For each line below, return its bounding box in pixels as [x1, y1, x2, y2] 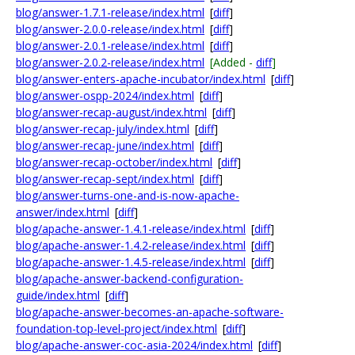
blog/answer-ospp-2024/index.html [16, 88, 194, 103]
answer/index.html [16, 204, 109, 219]
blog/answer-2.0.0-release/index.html [16, 21, 204, 36]
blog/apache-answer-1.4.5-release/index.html [16, 254, 246, 269]
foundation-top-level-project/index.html [16, 321, 217, 336]
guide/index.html [16, 288, 100, 303]
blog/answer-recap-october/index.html [16, 155, 212, 170]
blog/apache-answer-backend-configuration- [16, 271, 243, 286]
